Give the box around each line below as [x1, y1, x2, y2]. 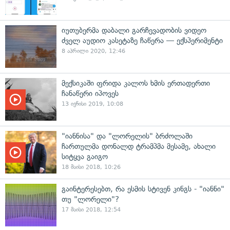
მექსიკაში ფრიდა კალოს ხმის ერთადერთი [62, 79, 210, 88]
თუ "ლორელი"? [62, 195, 119, 204]
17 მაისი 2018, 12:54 [62, 206, 121, 213]
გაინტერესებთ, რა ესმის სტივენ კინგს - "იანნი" [62, 184, 224, 194]
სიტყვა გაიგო [62, 152, 108, 161]
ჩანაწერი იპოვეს [62, 89, 119, 98]
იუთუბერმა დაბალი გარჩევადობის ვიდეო [62, 26, 206, 35]
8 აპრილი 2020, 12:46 [62, 48, 125, 54]
